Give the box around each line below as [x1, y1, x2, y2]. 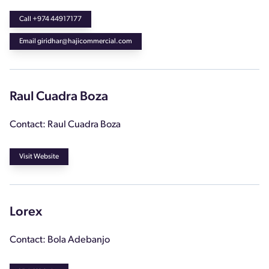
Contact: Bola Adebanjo [10, 235, 110, 245]
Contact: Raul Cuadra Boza [10, 119, 121, 130]
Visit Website [19, 153, 59, 160]
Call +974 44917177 [19, 15, 82, 23]
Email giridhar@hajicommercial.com [19, 37, 132, 45]
